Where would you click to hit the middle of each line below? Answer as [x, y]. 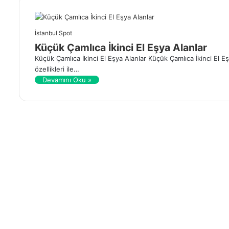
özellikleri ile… [57, 69]
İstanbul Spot [53, 33]
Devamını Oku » [67, 79]
